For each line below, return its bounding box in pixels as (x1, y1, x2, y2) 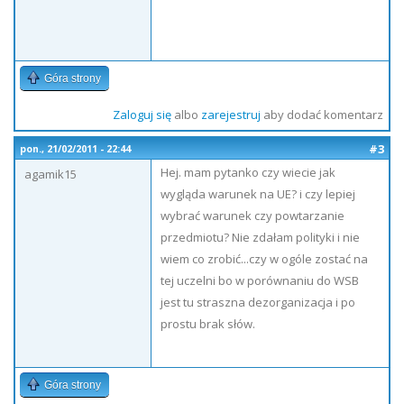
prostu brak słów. (161, 316, 255, 332)
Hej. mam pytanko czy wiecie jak (161, 164, 335, 180)
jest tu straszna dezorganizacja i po (161, 294, 355, 310)
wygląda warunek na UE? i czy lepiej (161, 186, 355, 202)
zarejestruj (200, 106, 261, 123)
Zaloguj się (112, 106, 171, 123)
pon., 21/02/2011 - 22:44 (20, 142, 131, 155)
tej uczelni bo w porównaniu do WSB (161, 272, 359, 289)
